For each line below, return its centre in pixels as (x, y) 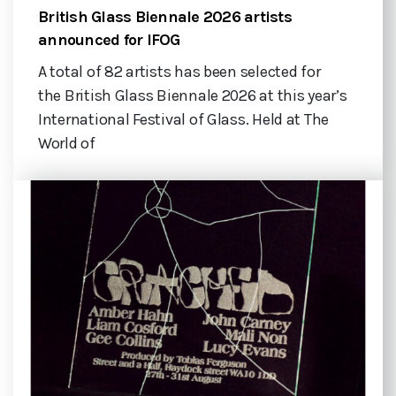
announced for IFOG (109, 39)
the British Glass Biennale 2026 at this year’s (193, 95)
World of (67, 143)
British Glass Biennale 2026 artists (165, 16)
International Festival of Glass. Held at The (184, 119)
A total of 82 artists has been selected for (179, 71)
